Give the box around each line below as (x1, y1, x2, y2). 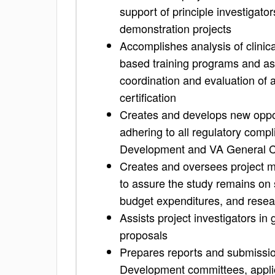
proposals (120, 227, 168, 242)
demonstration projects (120, 20, 231, 36)
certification (120, 89, 176, 105)
